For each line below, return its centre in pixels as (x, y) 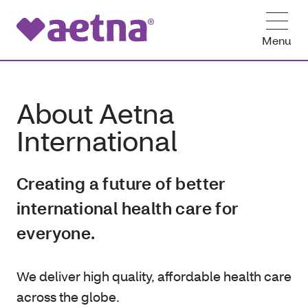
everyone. (56, 233)
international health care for (128, 208)
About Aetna (96, 113)
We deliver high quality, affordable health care (154, 276)
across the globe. (68, 297)
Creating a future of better (121, 183)
